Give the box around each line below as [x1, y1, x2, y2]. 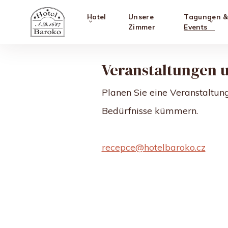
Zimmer [128, 22, 155, 32]
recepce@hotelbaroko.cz [101, 141, 206, 154]
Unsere [128, 12, 154, 21]
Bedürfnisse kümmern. [101, 105, 198, 117]
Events [184, 22, 208, 32]
